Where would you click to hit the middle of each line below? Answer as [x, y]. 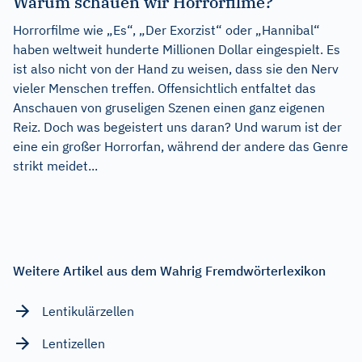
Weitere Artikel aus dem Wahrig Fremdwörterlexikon [169, 270]
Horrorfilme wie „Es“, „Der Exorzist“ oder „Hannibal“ [166, 29]
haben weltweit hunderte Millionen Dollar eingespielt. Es [177, 49]
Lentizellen [74, 343]
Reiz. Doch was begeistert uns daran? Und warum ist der [177, 126]
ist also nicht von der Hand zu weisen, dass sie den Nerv [176, 68]
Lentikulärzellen [88, 311]
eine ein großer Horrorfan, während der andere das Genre [181, 146]
